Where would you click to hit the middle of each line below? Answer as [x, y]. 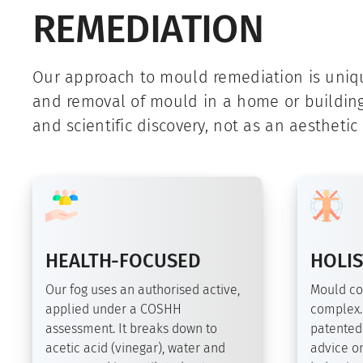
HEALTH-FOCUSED [123, 261]
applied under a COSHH [113, 310]
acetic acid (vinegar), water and [135, 348]
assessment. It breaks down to [131, 329]
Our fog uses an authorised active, [143, 290]
